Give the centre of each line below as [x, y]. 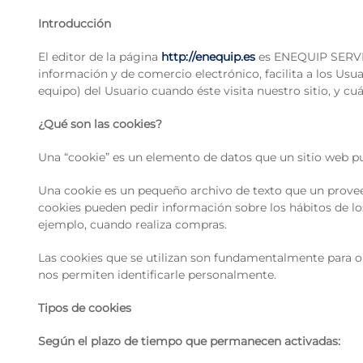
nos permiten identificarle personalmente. [157, 275]
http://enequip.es [208, 57]
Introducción [75, 23]
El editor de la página [100, 57]
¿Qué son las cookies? [100, 124]
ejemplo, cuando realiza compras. [132, 224]
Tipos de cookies [85, 308]
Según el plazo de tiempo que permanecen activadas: [189, 341]
